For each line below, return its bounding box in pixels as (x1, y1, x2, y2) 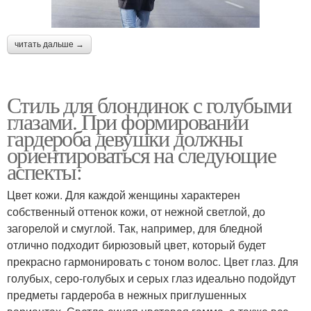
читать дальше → (15, 39, 84, 49)
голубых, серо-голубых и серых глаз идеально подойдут (7, 269, 296, 286)
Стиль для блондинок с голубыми (7, 89, 291, 119)
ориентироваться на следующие (7, 139, 276, 169)
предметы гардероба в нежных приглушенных (7, 286, 246, 303)
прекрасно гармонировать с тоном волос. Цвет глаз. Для (7, 253, 299, 269)
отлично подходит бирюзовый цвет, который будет (7, 236, 266, 253)
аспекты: (7, 155, 82, 186)
